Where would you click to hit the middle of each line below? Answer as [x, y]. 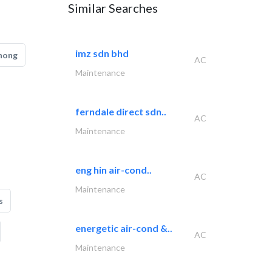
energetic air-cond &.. [124, 228]
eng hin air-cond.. [114, 170]
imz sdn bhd [102, 53]
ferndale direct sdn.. [121, 111]
